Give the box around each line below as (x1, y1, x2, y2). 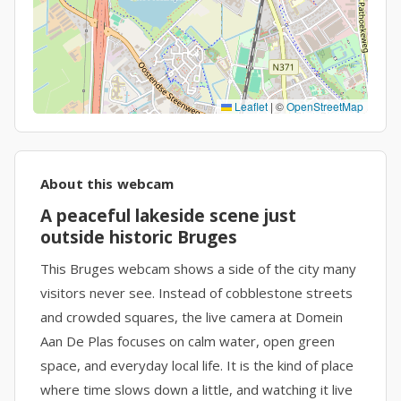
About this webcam (40, 175, 175, 192)
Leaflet (232, 98, 268, 114)
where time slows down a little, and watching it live (40, 380, 353, 398)
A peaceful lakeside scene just (40, 204, 296, 227)
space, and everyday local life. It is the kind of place (40, 356, 354, 374)
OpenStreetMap (286, 98, 363, 114)
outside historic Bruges (40, 226, 237, 249)
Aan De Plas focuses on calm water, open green (40, 332, 335, 350)
